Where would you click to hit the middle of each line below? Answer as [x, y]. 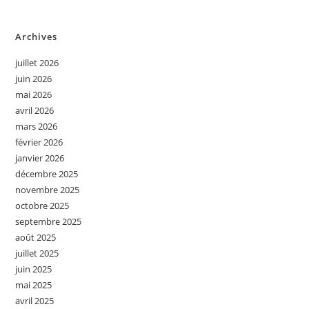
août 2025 [36, 237]
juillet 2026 [37, 63]
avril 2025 [35, 301]
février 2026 [39, 142]
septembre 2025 [49, 221]
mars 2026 [37, 126]
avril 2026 [35, 110]
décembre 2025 [47, 174]
